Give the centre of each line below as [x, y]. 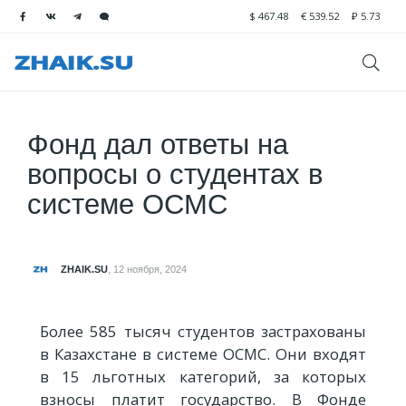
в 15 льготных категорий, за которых [203, 376]
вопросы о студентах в [175, 174]
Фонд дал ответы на [158, 144]
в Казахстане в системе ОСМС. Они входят [203, 353]
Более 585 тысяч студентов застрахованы [203, 331]
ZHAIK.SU [84, 270]
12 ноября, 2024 [150, 270]
